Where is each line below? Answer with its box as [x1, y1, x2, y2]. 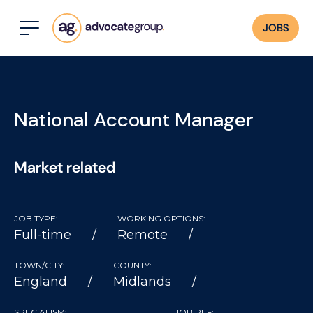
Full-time [14, 227, 71, 242]
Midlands [113, 274, 171, 289]
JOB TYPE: [14, 213, 58, 224]
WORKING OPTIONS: [117, 213, 205, 224]
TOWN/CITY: [14, 260, 65, 270]
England [14, 274, 67, 289]
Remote [117, 227, 168, 242]
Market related [14, 157, 115, 177]
